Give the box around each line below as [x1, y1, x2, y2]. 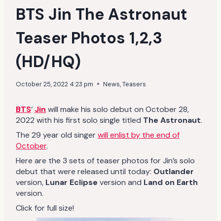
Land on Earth [144, 177, 198, 187]
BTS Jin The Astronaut [16, 4, 187, 25]
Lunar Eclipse [45, 177, 98, 187]
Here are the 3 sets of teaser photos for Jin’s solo [16, 155, 195, 166]
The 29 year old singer [16, 129, 98, 140]
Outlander [153, 166, 194, 177]
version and [98, 177, 144, 187]
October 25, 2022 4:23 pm [16, 79, 93, 88]
